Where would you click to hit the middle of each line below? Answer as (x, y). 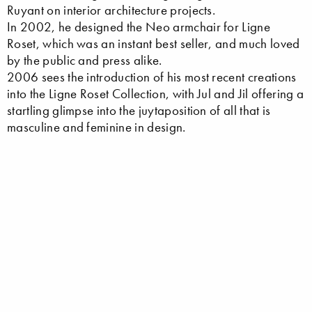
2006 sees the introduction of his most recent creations (152, 77)
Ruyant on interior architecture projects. (111, 10)
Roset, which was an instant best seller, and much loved (154, 43)
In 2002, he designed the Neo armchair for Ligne (139, 26)
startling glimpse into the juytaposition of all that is (139, 110)
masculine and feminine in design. (96, 127)
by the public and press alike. (85, 60)
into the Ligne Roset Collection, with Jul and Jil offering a (156, 93)
